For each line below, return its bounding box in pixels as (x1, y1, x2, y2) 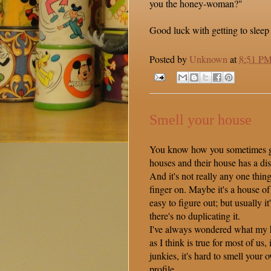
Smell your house (149, 112, 252, 128)
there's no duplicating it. (149, 209, 240, 223)
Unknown (189, 53, 227, 66)
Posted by (149, 53, 189, 66)
